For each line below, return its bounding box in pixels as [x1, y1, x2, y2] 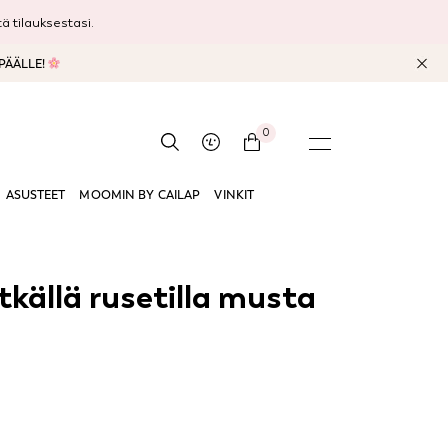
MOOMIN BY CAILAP [79, 188, 201, 202]
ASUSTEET [5, 188, 66, 202]
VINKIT [214, 188, 255, 202]
